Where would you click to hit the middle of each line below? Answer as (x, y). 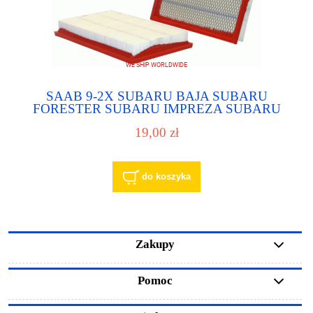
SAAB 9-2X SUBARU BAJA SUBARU (156, 96)
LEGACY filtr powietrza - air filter (156, 122)
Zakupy (155, 245)
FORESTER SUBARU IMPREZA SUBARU (156, 109)
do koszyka (166, 176)
